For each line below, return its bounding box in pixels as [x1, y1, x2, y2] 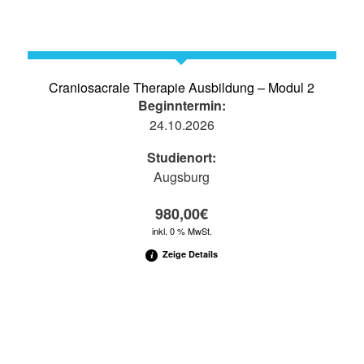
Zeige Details [160, 247, 219, 260]
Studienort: [147, 147, 217, 167]
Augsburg [154, 167, 210, 186]
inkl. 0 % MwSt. [151, 223, 212, 237]
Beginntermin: [137, 95, 226, 115]
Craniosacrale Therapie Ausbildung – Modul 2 [49, 77, 315, 97]
